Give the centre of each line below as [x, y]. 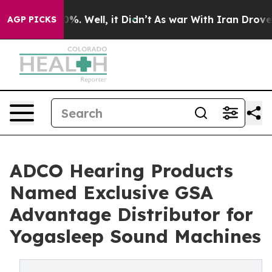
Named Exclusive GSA [111, 192]
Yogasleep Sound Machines [135, 236]
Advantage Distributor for [131, 214]
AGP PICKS [32, 19]
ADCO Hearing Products [121, 171]
